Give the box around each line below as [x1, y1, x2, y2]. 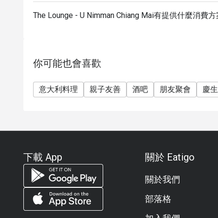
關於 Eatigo [145, 151, 195, 163]
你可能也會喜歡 [33, 57, 101, 69]
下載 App [23, 151, 62, 163]
